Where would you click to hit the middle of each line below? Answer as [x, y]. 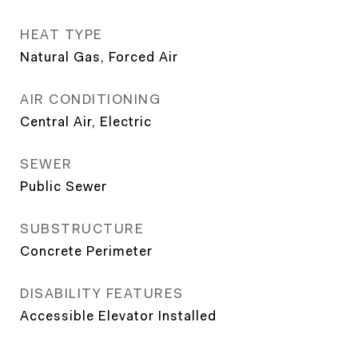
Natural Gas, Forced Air [99, 57]
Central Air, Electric [86, 121]
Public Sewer [64, 186]
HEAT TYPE [62, 34]
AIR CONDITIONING [90, 99]
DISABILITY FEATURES [102, 293]
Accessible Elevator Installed [118, 316]
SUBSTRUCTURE [82, 229]
